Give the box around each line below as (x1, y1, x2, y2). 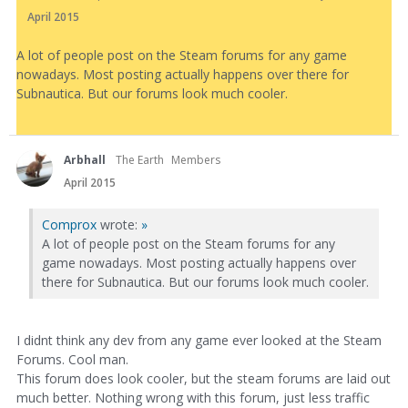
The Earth (116, 152, 164, 168)
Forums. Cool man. (16, 350, 128, 368)
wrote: (97, 216, 141, 234)
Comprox (42, 216, 97, 234)
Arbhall (64, 152, 106, 168)
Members (171, 152, 220, 168)
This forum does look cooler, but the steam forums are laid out (16, 369, 391, 387)
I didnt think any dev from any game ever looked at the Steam (16, 331, 382, 349)
